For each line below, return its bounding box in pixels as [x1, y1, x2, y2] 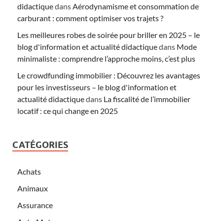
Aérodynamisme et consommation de [73, 1, 199, 11]
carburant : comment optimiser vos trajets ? [17, 13, 163, 23]
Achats [17, 166, 41, 176]
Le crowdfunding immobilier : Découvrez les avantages [17, 70, 200, 80]
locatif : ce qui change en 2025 [17, 106, 118, 115]
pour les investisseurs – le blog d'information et [17, 82, 177, 92]
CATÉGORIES [12, 139, 68, 150]
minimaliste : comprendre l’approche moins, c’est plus [17, 53, 195, 63]
